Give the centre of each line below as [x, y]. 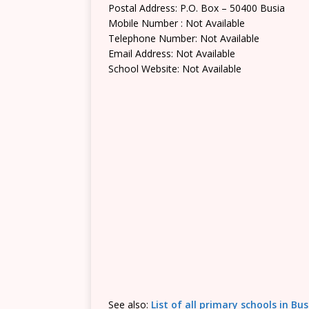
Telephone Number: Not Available [184, 38]
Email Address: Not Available [172, 53]
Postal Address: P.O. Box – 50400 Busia [197, 8]
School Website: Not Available [175, 69]
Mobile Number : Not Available [177, 23]
